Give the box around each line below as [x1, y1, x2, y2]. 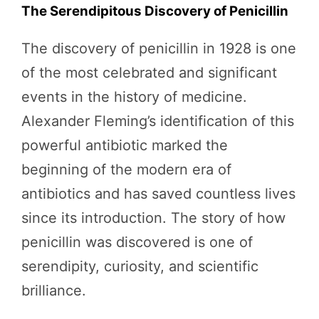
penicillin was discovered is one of [21, 234, 253, 251]
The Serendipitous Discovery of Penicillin [21, 3, 288, 19]
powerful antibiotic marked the [21, 137, 228, 154]
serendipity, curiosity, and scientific [21, 258, 258, 275]
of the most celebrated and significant [21, 64, 277, 81]
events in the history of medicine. [21, 88, 247, 105]
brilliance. [21, 282, 86, 299]
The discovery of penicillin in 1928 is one [21, 40, 296, 57]
